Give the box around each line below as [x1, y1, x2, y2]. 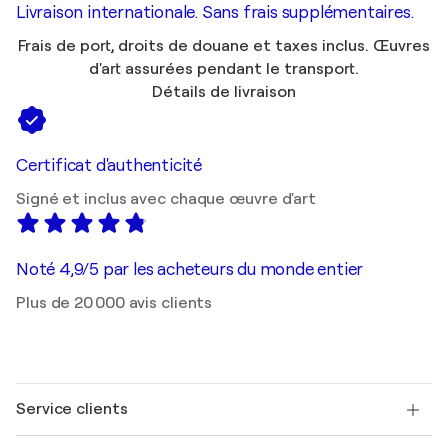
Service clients [16, 400, 128, 419]
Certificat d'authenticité [16, 156, 202, 176]
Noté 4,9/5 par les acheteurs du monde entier [16, 260, 364, 280]
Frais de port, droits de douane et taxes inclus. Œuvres [18, 37, 430, 56]
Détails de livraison [152, 83, 296, 102]
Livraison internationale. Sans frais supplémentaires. [16, 3, 414, 23]
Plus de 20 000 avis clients [16, 294, 213, 313]
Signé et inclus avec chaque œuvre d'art [16, 190, 317, 209]
